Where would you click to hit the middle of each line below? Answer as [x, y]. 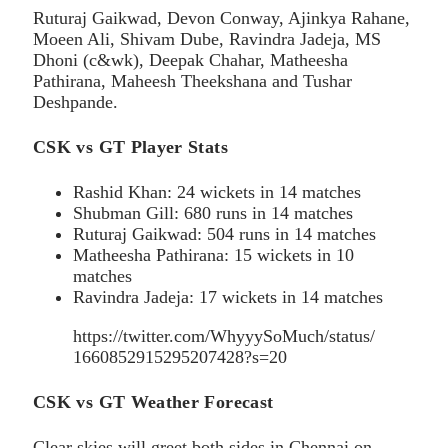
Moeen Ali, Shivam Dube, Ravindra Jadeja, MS [207, 39]
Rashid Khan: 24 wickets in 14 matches [217, 191]
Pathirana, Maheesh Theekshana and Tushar [192, 81]
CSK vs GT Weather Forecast [153, 401]
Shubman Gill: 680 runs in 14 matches [213, 212]
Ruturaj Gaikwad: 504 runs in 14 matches [224, 233]
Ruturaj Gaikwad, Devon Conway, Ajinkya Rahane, [221, 18]
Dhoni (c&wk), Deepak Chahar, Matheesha [190, 60]
